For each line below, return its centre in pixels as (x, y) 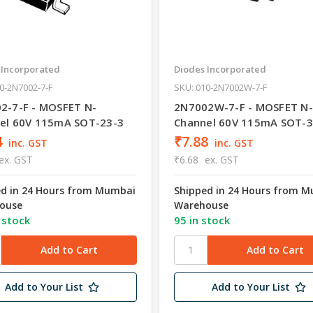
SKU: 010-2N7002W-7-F (221, 87)
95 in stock (202, 220)
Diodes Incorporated (220, 69)
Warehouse (202, 205)
